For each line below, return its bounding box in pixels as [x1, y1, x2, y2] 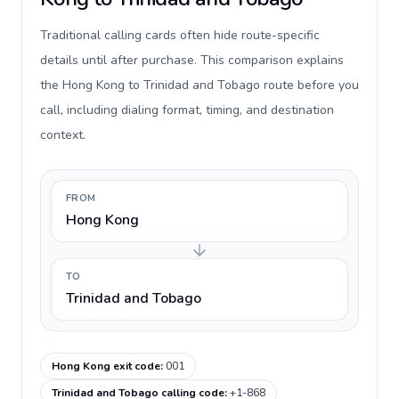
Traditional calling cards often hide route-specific [40, 27, 320, 44]
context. [40, 126, 85, 143]
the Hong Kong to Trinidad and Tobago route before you [40, 77, 359, 94]
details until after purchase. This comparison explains [40, 52, 344, 69]
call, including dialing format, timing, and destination [40, 102, 334, 118]
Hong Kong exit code [52, 359, 160, 373]
